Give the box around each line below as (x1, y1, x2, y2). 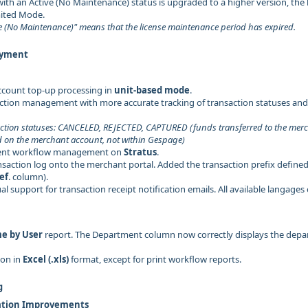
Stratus (124, 146, 157, 158)
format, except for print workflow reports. (69, 253, 241, 265)
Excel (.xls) (23, 253, 69, 265)
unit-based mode (114, 84, 190, 96)
